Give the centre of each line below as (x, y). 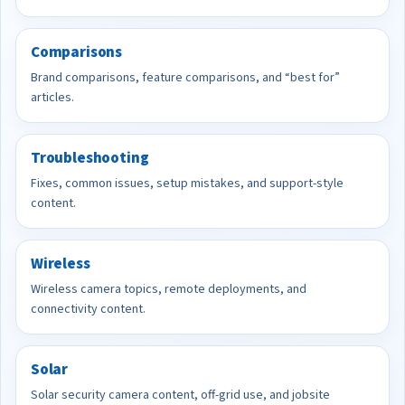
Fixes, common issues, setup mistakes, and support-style (187, 184)
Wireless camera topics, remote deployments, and (169, 289)
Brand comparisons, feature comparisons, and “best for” (185, 78)
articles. (52, 98)
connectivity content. (88, 309)
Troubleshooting (90, 158)
